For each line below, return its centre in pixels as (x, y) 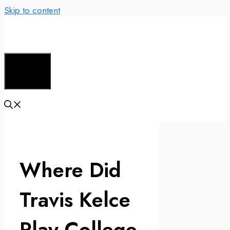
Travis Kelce (75, 200)
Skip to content (32, 10)
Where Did (70, 170)
